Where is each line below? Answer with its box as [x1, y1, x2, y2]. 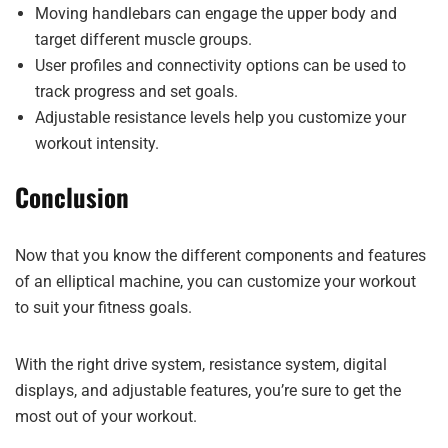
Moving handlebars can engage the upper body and [35, 4, 397, 23]
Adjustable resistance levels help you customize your [35, 108, 406, 127]
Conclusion [15, 178, 129, 215]
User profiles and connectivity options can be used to [35, 56, 406, 75]
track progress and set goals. [35, 82, 238, 101]
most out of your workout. [15, 407, 197, 426]
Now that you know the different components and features [15, 246, 426, 265]
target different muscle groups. [35, 30, 252, 49]
